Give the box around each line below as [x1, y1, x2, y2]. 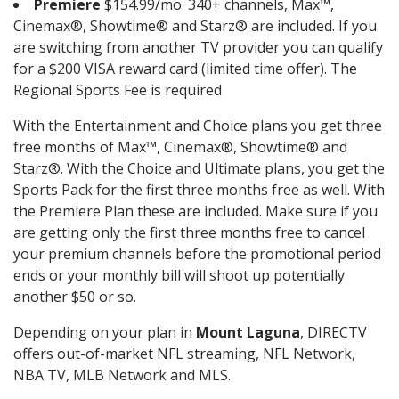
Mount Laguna [196, 322, 300, 343]
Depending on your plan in [13, 322, 196, 343]
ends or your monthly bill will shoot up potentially [13, 265, 345, 286]
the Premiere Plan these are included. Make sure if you [13, 201, 378, 222]
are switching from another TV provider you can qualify [13, 37, 383, 58]
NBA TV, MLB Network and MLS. [13, 365, 231, 386]
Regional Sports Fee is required [13, 80, 222, 101]
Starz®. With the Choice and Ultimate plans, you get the [13, 159, 385, 179]
